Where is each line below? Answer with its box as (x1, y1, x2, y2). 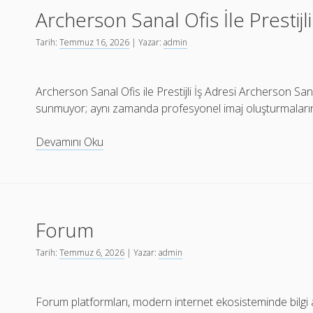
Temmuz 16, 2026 (59, 36, 130, 48)
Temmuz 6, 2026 (59, 247, 125, 259)
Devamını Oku (36, 134, 104, 150)
